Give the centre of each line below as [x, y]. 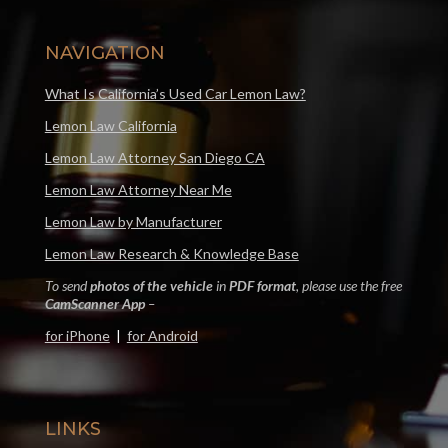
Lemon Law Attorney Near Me [138, 189]
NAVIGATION [104, 52]
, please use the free [348, 285]
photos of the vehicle [151, 285]
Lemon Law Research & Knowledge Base [171, 253]
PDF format [262, 285]
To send [67, 285]
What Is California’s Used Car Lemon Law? [175, 93]
